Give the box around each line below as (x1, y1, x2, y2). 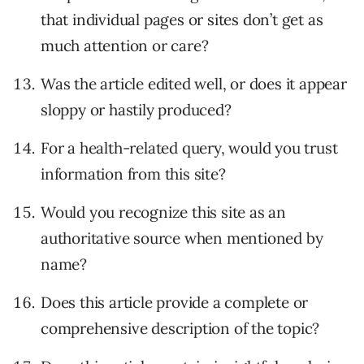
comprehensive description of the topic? (41, 318, 320, 339)
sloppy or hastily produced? (41, 100, 232, 120)
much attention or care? (41, 36, 209, 56)
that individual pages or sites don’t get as (41, 10, 323, 30)
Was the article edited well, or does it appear (41, 74, 347, 94)
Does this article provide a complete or (41, 292, 309, 313)
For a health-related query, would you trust (41, 138, 338, 158)
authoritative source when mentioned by (41, 228, 323, 249)
